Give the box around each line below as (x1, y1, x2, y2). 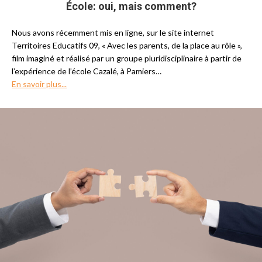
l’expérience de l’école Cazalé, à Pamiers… (12, 66, 161, 76)
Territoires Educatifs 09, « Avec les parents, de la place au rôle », (12, 40, 242, 50)
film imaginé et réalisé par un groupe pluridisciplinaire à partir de (12, 53, 242, 63)
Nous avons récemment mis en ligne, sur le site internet (12, 27, 214, 37)
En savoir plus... (12, 79, 67, 89)
